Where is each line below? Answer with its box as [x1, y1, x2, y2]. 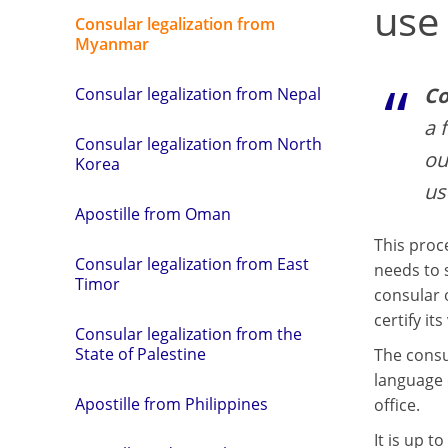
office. [373, 394, 420, 416]
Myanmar [75, 33, 149, 56]
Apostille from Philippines [75, 393, 268, 416]
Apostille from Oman [75, 203, 231, 226]
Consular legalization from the [75, 323, 302, 346]
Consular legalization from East [75, 253, 309, 276]
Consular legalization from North [75, 133, 322, 156]
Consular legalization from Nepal [75, 83, 321, 106]
